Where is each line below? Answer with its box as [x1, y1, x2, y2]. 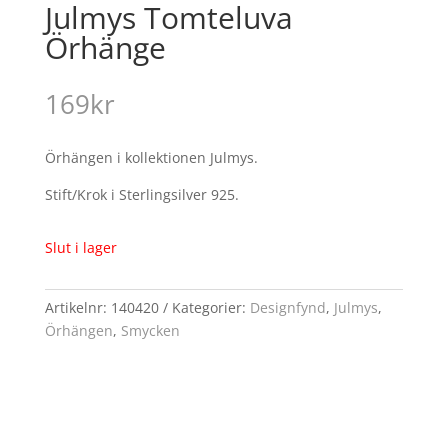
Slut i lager [44, 238, 117, 257]
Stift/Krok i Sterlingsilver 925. [44, 185, 239, 204]
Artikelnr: [44, 298, 111, 317]
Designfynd [249, 298, 326, 317]
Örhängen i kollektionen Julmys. [44, 148, 258, 167]
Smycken [120, 321, 180, 340]
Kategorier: [171, 298, 250, 317]
